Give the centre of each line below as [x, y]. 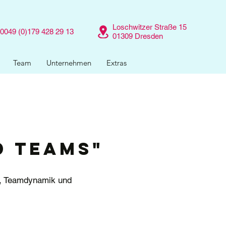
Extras [117, 63]
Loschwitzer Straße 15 [150, 27]
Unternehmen [69, 63]
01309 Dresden [138, 36]
